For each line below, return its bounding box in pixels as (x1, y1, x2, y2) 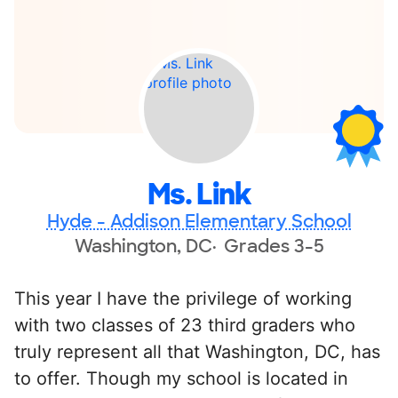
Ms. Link (147, 175, 251, 213)
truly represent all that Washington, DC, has (14, 340, 380, 362)
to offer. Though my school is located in (14, 367, 348, 389)
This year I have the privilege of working (14, 287, 352, 309)
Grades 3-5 (223, 234, 324, 258)
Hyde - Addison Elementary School (46, 209, 352, 233)
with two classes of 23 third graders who (14, 314, 355, 336)
